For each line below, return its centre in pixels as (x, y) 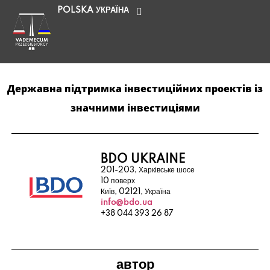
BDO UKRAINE (143, 159)
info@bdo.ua (126, 202)
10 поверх (118, 181)
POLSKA (75, 10)
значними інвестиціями (135, 108)
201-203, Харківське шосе (147, 170)
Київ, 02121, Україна (135, 192)
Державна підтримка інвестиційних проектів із (135, 89)
